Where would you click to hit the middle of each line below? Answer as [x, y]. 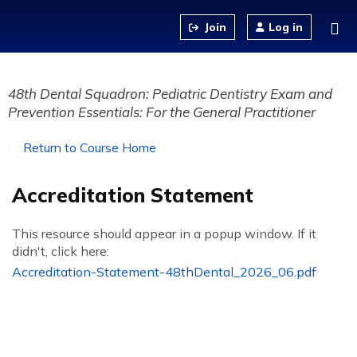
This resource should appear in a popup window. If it [164, 233]
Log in [286, 27]
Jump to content [178, 10]
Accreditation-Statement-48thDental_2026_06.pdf [164, 272]
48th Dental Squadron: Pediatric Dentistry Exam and [170, 94]
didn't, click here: [62, 251]
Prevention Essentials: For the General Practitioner [162, 112]
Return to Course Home [90, 147]
